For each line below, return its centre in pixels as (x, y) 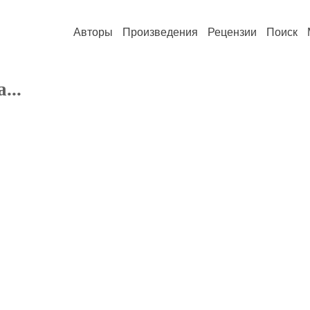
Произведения (160, 32)
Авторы (93, 32)
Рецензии (232, 32)
